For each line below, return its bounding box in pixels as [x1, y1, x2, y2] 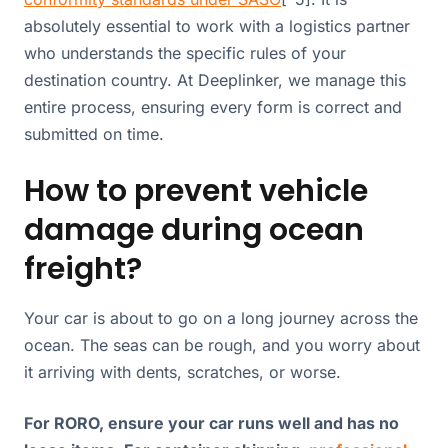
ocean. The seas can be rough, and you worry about [24, 334, 420, 355]
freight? [24, 247, 142, 290]
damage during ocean [24, 208, 364, 251]
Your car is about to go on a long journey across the [24, 307, 418, 328]
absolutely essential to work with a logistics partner [24, 15, 410, 36]
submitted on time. [24, 123, 164, 144]
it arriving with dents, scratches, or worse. [24, 361, 341, 382]
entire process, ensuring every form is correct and [24, 96, 402, 117]
